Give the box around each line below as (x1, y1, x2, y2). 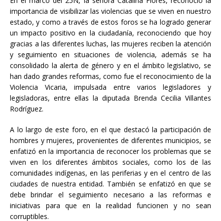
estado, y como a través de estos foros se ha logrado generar (10, 17, 211, 27)
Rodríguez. (10, 104, 45, 114)
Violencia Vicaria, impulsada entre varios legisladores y (10, 82, 211, 92)
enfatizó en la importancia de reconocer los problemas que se (10, 147, 211, 156)
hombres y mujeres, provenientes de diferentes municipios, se (10, 136, 211, 146)
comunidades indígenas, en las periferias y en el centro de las (10, 168, 211, 178)
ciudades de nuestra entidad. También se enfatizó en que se (10, 179, 211, 189)
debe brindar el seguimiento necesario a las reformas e (10, 190, 211, 200)
